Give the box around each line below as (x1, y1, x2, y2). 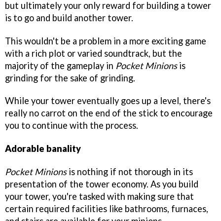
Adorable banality (5, 143, 81, 154)
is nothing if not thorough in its (67, 166, 193, 178)
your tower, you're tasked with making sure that (5, 191, 194, 202)
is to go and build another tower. (5, 12, 133, 23)
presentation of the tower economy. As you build (5, 179, 198, 190)
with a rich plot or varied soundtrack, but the (5, 47, 182, 59)
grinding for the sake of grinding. (5, 72, 135, 83)
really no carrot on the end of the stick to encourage (5, 108, 213, 119)
